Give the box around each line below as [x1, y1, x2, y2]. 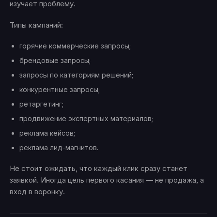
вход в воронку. [10, 187, 65, 197]
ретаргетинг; [19, 100, 63, 108]
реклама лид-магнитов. [19, 143, 98, 152]
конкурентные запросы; [19, 85, 100, 94]
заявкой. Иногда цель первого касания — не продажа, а [10, 175, 204, 185]
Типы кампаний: [10, 20, 63, 30]
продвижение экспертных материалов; [19, 114, 153, 123]
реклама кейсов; [19, 129, 75, 138]
